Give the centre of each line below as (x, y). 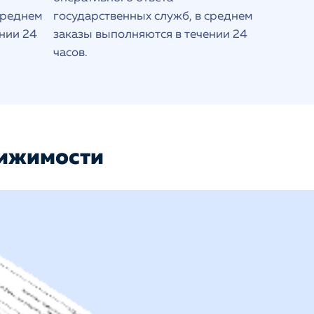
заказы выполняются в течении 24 (150, 35)
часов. (70, 53)
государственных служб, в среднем (153, 16)
